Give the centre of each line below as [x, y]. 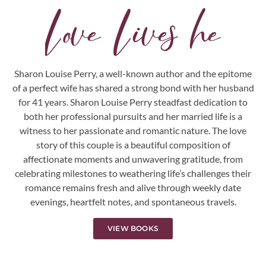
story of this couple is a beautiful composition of [133, 145]
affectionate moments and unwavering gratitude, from [133, 159]
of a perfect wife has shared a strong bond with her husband [133, 88]
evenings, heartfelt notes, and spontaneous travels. [133, 202]
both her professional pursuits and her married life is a [133, 116]
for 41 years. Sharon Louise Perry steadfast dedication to [133, 102]
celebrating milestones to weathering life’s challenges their [133, 173]
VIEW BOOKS [133, 228]
